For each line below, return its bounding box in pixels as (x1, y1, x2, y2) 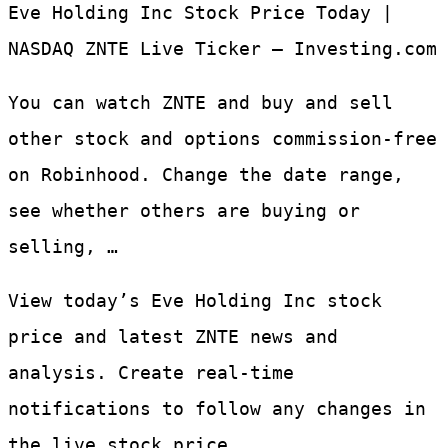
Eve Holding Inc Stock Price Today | (8, 2, 393, 24)
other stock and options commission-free (8, 128, 437, 150)
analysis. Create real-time (8, 362, 294, 384)
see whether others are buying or (8, 200, 360, 222)
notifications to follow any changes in (8, 398, 426, 420)
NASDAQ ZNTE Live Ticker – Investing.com (8, 38, 437, 60)
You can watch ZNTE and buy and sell (8, 92, 393, 114)
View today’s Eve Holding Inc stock (8, 290, 382, 312)
